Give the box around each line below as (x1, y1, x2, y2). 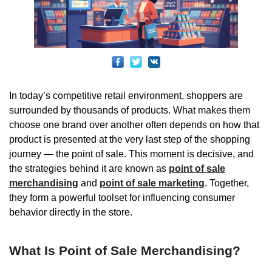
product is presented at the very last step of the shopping (9, 134, 250, 145)
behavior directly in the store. (9, 207, 132, 218)
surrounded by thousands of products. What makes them (9, 105, 250, 116)
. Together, (205, 178, 249, 189)
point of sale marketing (100, 178, 205, 189)
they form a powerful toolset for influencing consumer (9, 192, 235, 203)
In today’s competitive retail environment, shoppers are (9, 90, 243, 101)
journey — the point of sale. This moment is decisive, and (9, 149, 254, 160)
